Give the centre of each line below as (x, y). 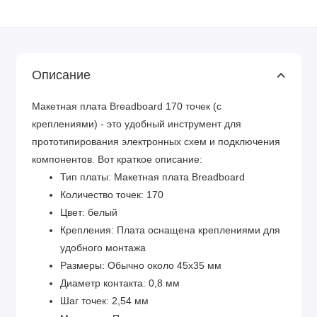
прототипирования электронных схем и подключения (156, 142)
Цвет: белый (89, 212)
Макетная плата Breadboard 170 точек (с (127, 106)
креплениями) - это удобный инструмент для (137, 124)
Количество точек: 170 (112, 195)
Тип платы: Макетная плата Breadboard (152, 177)
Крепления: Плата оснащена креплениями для (170, 230)
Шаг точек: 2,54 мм (104, 301)
